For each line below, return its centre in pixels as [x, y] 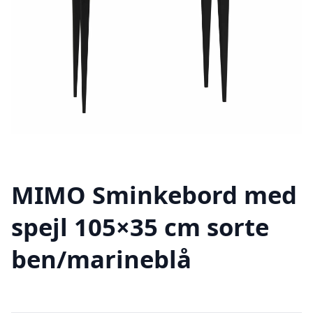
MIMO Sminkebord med [154, 195]
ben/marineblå [101, 259]
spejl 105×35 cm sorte [140, 227]
